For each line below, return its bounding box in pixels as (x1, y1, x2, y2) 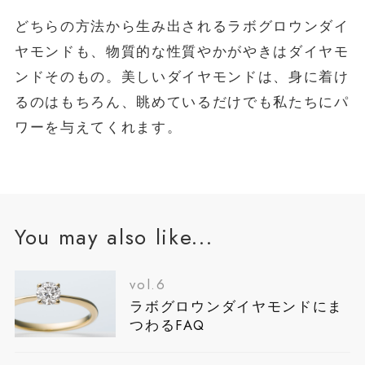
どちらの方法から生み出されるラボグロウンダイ (14, 16, 350, 37)
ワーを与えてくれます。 (14, 117, 182, 138)
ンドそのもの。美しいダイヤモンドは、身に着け (14, 67, 350, 87)
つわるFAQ (130, 315, 205, 336)
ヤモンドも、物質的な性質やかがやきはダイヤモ (14, 42, 350, 62)
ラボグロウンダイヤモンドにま (130, 297, 343, 317)
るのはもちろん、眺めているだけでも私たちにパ (14, 92, 350, 112)
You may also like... (14, 221, 213, 253)
